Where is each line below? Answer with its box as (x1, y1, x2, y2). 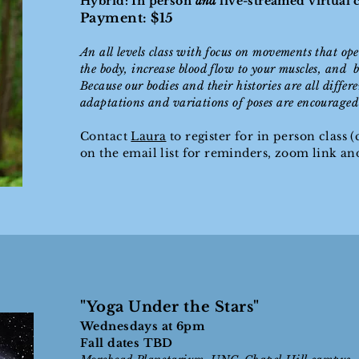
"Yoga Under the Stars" (80, 298, 260, 316)
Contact (80, 129, 131, 143)
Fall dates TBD (80, 336, 173, 350)
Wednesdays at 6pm (80, 319, 205, 333)
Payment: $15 (80, 10, 174, 26)
